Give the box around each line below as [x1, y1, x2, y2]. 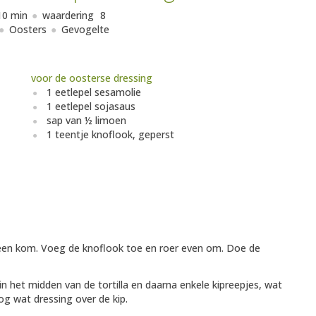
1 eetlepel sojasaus [47, 99, 135, 114]
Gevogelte [61, 23, 109, 37]
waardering [42, 8, 97, 23]
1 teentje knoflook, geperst [47, 128, 174, 142]
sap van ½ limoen [47, 114, 126, 128]
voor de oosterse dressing [31, 71, 152, 85]
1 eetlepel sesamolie [47, 85, 141, 99]
